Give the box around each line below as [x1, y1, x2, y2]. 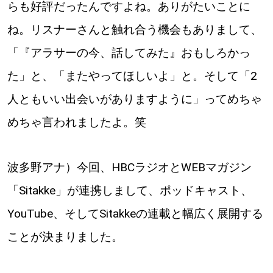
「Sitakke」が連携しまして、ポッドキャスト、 [7, 183, 252, 198]
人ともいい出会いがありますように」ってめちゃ [7, 92, 262, 107]
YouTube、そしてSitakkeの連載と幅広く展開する [7, 207, 263, 221]
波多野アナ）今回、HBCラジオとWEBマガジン [7, 160, 252, 175]
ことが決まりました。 [7, 230, 123, 244]
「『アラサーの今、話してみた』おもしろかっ [7, 46, 250, 60]
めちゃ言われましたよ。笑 [7, 115, 146, 130]
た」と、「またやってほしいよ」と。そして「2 [7, 69, 257, 83]
